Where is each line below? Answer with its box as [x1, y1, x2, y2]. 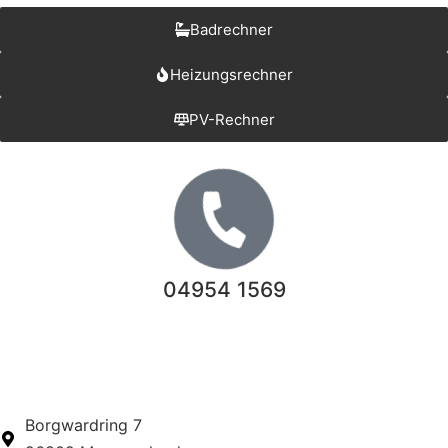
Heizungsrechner [170, 65, 293, 85]
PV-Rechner [188, 110, 275, 130]
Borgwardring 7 [25, 415, 142, 436]
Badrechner [190, 20, 273, 40]
